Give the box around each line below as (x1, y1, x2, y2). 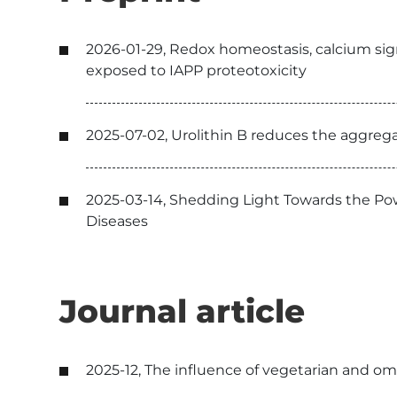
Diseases (86, 213, 148, 230)
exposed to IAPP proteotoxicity (86, 62, 307, 79)
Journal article (59, 292, 305, 331)
